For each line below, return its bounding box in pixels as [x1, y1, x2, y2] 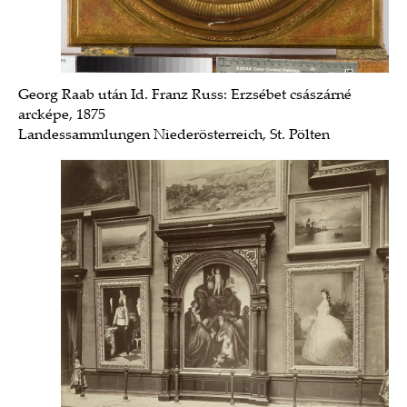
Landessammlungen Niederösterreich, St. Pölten [18, 128, 330, 144]
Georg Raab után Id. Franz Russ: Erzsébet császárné [18, 88, 352, 104]
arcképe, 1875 [18, 108, 105, 124]
